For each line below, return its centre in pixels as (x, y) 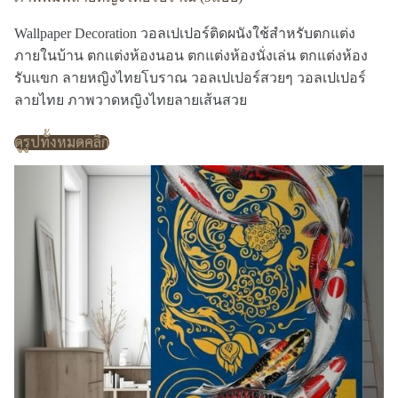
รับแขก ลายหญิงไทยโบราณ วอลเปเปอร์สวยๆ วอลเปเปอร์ (190, 78)
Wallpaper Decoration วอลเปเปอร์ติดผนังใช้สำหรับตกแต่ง (185, 33)
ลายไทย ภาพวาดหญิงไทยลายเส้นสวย (131, 100)
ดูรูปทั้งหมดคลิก (62, 142)
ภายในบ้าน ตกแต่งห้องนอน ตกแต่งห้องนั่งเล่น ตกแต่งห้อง (191, 56)
